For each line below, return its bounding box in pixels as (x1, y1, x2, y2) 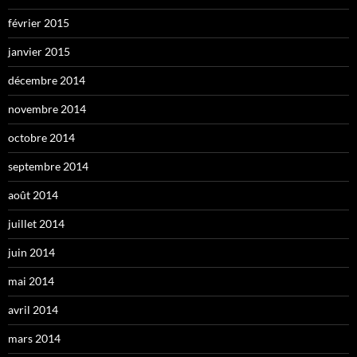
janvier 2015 (8, 44, 70, 58)
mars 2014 (8, 331, 61, 345)
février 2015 (8, 15, 69, 29)
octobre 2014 (8, 130, 75, 144)
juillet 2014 (8, 216, 65, 230)
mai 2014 (8, 273, 54, 288)
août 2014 (8, 187, 58, 202)
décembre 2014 (8, 73, 85, 87)
